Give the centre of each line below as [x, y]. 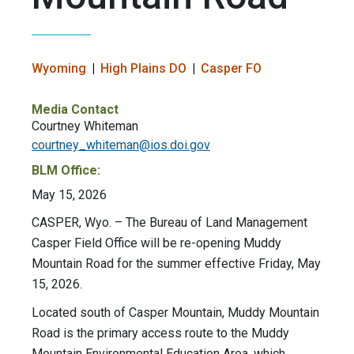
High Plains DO [143, 69]
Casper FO [231, 69]
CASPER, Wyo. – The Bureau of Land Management [169, 223]
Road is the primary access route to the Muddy [160, 333]
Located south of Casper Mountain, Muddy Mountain [175, 313]
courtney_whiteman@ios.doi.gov [121, 145]
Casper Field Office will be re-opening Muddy [156, 243]
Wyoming [59, 69]
